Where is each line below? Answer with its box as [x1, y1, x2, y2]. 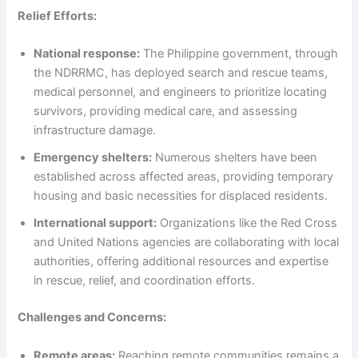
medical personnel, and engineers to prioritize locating [34, 85, 328, 100]
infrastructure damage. [34, 123, 157, 138]
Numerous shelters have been [152, 150, 318, 165]
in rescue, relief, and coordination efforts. [34, 273, 256, 288]
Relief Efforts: [18, 9, 97, 24]
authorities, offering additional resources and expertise [34, 254, 329, 269]
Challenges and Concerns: [18, 310, 167, 325]
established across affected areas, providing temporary [34, 169, 334, 185]
